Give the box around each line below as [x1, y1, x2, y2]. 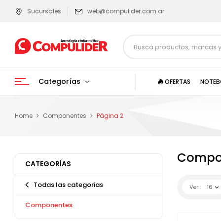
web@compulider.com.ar [87, 7, 164, 15]
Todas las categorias [34, 180, 103, 189]
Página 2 [97, 111, 123, 120]
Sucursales [27, 7, 61, 15]
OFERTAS [163, 77, 190, 86]
